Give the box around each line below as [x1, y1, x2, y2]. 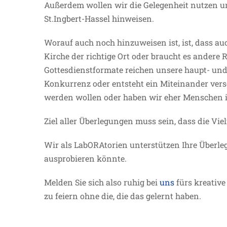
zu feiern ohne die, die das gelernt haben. [44, 191, 201, 201]
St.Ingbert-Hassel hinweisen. [44, 13, 154, 24]
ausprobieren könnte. [44, 153, 127, 164]
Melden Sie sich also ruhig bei [44, 177, 160, 187]
